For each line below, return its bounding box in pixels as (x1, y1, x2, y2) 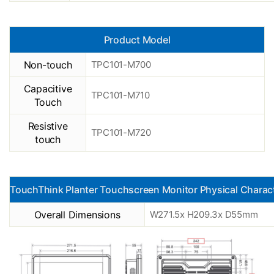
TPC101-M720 (91, 127, 151, 139)
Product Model (103, 34, 171, 46)
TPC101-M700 (91, 59, 151, 71)
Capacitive (23, 83, 72, 95)
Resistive (28, 120, 68, 133)
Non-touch (23, 59, 72, 72)
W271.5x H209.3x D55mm (149, 209, 258, 221)
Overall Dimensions (34, 209, 120, 221)
